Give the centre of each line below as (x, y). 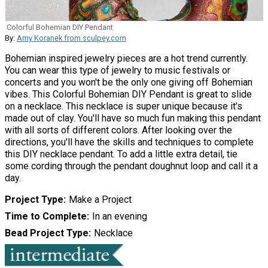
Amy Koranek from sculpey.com (71, 38)
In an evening (119, 217)
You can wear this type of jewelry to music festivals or (118, 71)
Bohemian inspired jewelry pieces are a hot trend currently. (126, 59)
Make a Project (100, 200)
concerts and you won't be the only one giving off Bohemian (129, 83)
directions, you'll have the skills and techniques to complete (129, 142)
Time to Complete (46, 217)
